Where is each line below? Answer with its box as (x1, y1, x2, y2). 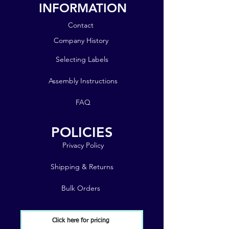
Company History (53, 36, 108, 45)
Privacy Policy (62, 141, 104, 150)
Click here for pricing (52, 217, 109, 224)
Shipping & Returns (50, 162, 113, 171)
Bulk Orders (61, 184, 100, 193)
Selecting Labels (55, 55, 108, 64)
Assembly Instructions (48, 76, 118, 85)
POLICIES (51, 124, 113, 141)
